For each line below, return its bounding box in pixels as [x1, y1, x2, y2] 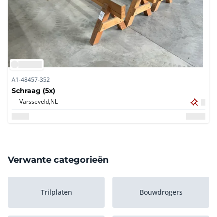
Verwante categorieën [8, 154, 108, 166]
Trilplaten [40, 187, 72, 197]
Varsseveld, [19, 97, 50, 106]
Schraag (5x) [12, 86, 55, 95]
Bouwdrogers [139, 187, 183, 197]
